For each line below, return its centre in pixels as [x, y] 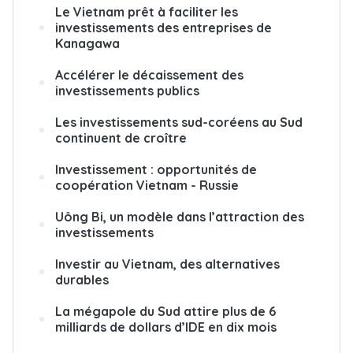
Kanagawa [87, 43]
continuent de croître [121, 138]
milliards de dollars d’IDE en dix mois [166, 327]
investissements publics [127, 91]
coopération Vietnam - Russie [147, 185]
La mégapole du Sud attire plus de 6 [165, 311]
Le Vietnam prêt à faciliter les [147, 12]
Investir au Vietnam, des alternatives [167, 264]
